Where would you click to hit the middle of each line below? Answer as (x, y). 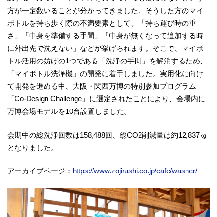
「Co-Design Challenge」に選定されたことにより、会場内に (106, 99)
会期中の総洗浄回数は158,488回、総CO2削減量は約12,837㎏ (107, 135)
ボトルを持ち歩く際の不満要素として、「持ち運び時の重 (102, 23)
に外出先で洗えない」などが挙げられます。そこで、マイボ (105, 48)
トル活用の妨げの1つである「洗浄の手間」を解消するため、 (107, 61)
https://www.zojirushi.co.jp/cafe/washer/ (135, 171)
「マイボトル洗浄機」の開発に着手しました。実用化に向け (105, 73)
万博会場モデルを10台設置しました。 (69, 111)
